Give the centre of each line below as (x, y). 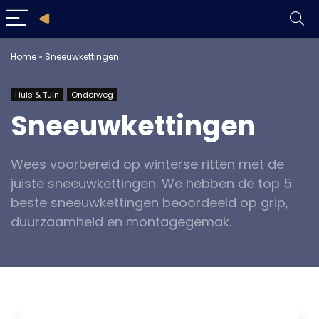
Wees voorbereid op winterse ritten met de (147, 164)
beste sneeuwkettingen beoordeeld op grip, (150, 203)
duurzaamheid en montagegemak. (121, 222)
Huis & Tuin (37, 95)
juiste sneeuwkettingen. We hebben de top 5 (151, 183)
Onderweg (92, 95)
